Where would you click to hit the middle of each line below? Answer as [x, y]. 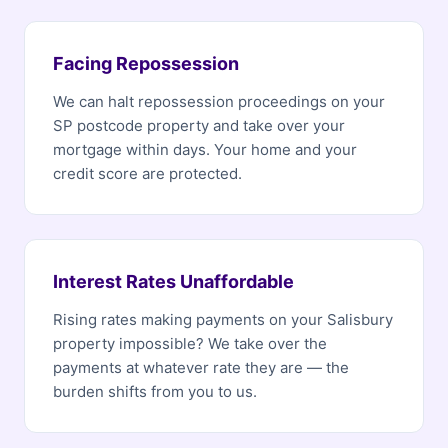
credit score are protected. [147, 173]
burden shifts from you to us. [155, 391]
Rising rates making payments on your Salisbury [223, 319]
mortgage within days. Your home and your [205, 149]
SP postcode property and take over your [199, 125]
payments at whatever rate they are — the [201, 367]
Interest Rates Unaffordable [173, 281]
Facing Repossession [146, 63]
